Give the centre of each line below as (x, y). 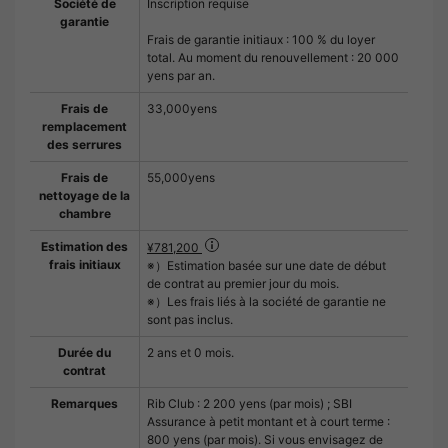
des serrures (84, 145)
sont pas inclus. (190, 320)
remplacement (84, 127)
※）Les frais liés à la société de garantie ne (266, 302)
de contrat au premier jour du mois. (243, 284)
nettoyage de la (84, 196)
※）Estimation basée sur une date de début (266, 266)
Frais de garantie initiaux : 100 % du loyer (261, 40)
